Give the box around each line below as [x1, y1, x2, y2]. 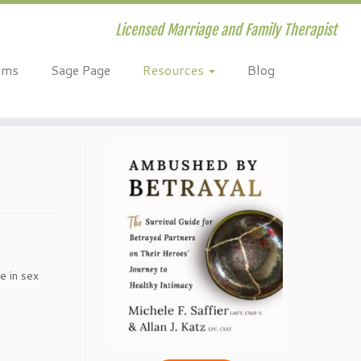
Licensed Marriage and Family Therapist [114, 21, 337, 39]
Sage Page [50, 60, 110, 79]
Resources [142, 60, 207, 79]
